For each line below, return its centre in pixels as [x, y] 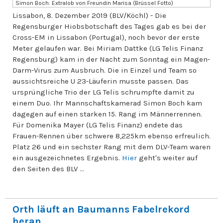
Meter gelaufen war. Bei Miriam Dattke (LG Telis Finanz [108, 48]
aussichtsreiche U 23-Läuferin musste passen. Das [101, 81]
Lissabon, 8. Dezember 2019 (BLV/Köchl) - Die [89, 15]
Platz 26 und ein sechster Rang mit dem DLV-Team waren [111, 147]
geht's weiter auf [167, 158]
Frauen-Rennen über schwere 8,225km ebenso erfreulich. [111, 136]
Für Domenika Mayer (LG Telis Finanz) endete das [98, 125]
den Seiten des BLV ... [48, 169]
